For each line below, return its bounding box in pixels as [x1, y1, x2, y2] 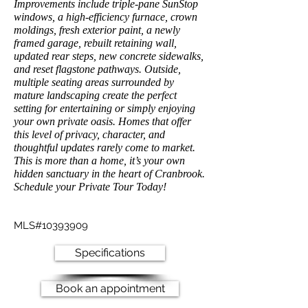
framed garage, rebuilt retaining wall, [14, 37, 177, 49]
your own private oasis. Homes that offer [14, 115, 191, 127]
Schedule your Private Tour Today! [14, 181, 166, 192]
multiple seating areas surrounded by [14, 76, 174, 88]
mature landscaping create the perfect [14, 89, 177, 101]
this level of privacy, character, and [14, 129, 165, 140]
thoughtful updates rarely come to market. [14, 142, 195, 153]
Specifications [75, 246, 145, 259]
